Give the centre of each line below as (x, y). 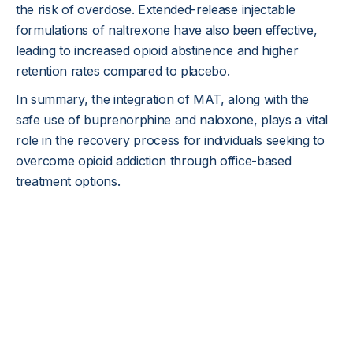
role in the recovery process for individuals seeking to (170, 140)
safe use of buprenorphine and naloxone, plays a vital (172, 120)
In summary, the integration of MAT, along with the (162, 99)
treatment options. (68, 181)
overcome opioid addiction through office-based (154, 161)
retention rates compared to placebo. (123, 71)
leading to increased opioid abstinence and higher (157, 50)
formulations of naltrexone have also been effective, (167, 30)
